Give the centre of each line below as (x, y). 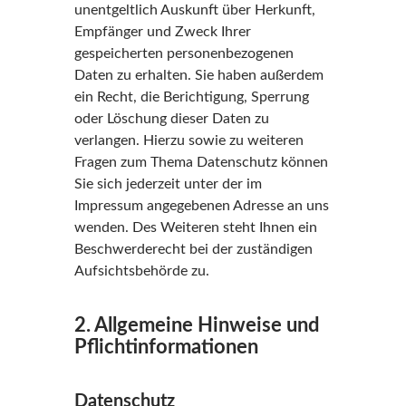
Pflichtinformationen (166, 347)
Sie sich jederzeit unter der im (168, 184)
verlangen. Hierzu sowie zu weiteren (188, 140)
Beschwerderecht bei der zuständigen (193, 249)
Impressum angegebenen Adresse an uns (201, 206)
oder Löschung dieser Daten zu (171, 119)
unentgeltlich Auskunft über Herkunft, (194, 10)
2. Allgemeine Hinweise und (196, 325)
